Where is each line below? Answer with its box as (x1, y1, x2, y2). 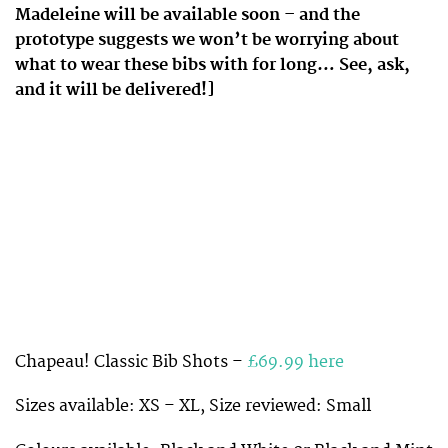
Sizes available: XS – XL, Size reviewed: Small (15, 396, 371, 417)
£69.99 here (247, 352, 344, 373)
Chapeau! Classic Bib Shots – (15, 352, 247, 373)
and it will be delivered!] (15, 79, 215, 100)
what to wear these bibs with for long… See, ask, (15, 54, 410, 75)
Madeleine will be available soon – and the (15, 4, 360, 25)
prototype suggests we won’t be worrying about (15, 29, 399, 50)
